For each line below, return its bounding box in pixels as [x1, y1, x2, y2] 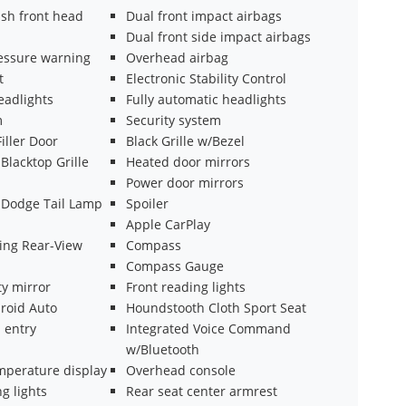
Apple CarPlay [125, 215, 210, 233]
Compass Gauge [125, 256, 224, 275]
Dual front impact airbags [125, 6, 282, 24]
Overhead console [125, 361, 236, 379]
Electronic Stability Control [125, 69, 286, 87]
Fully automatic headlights [125, 90, 286, 108]
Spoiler [125, 194, 169, 212]
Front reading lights [125, 277, 246, 295]
